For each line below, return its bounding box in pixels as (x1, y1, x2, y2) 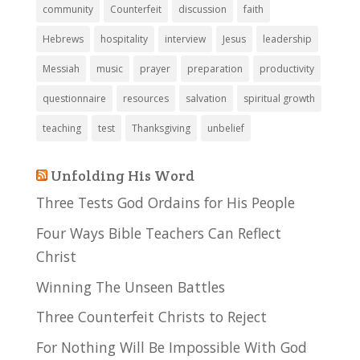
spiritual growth (243, 91, 315, 105)
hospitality (100, 31, 148, 46)
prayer (139, 61, 170, 76)
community (42, 2, 93, 16)
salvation (185, 91, 227, 105)
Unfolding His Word (50, 166, 194, 185)
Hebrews (42, 31, 84, 46)
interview (164, 31, 206, 46)
